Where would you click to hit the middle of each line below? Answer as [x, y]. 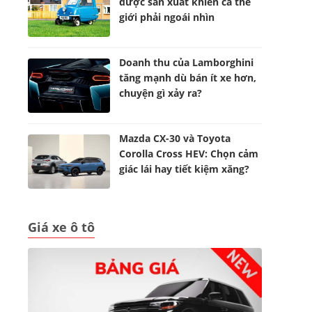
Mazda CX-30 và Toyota [175, 138]
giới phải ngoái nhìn [167, 17]
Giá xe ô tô [61, 227]
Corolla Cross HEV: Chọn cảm [189, 154]
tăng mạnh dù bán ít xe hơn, [188, 78]
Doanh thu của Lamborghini [187, 62]
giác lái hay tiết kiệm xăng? [185, 169]
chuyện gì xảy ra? [161, 93]
